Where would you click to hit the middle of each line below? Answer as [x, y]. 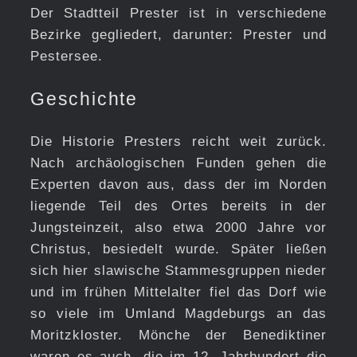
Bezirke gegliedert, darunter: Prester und [178, 34]
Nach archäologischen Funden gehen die [178, 163]
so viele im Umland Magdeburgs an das [178, 313]
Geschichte [84, 98]
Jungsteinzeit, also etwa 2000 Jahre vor [178, 227]
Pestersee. [66, 56]
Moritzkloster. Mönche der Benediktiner [178, 335]
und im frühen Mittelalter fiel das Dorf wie [178, 292]
